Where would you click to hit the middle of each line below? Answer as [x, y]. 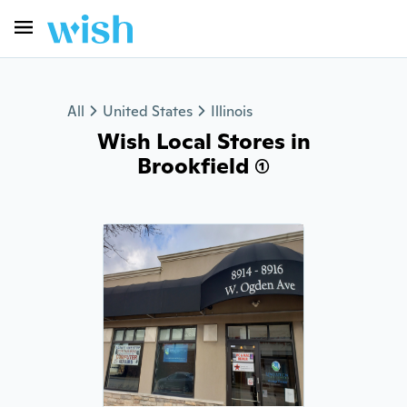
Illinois [232, 111]
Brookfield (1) [203, 166]
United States [148, 111]
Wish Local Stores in [203, 141]
